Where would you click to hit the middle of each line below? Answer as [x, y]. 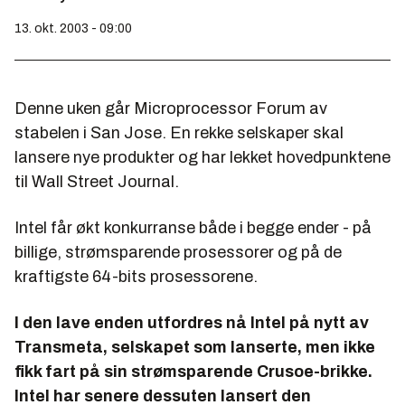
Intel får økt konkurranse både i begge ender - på [193, 228]
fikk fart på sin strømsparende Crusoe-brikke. [193, 372]
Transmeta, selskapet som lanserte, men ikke [195, 347]
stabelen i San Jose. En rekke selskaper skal [179, 133]
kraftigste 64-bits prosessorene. [136, 277]
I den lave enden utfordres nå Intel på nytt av [192, 323]
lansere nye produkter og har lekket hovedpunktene [202, 157]
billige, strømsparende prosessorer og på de [178, 252]
